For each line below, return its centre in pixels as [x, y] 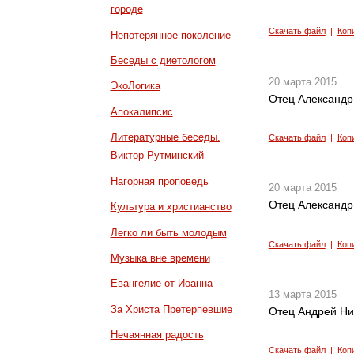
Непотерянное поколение [170, 35]
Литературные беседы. [165, 137]
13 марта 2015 [302, 295]
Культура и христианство [171, 207]
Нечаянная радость [157, 335]
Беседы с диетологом [163, 61]
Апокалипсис [141, 111]
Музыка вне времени [160, 258]
